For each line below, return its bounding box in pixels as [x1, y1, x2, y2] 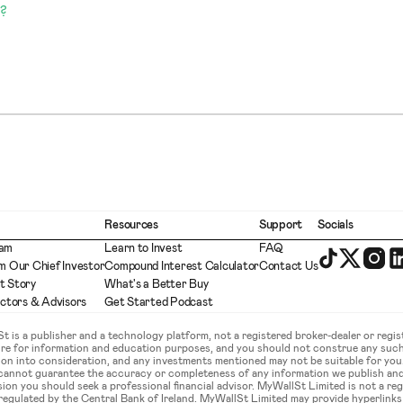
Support [259, 219, 303, 231]
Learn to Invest [104, 243, 183, 255]
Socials [318, 219, 354, 231]
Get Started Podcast [104, 297, 213, 309]
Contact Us [259, 261, 318, 273]
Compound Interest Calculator [104, 261, 260, 273]
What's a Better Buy [104, 279, 209, 291]
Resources [104, 219, 158, 231]
